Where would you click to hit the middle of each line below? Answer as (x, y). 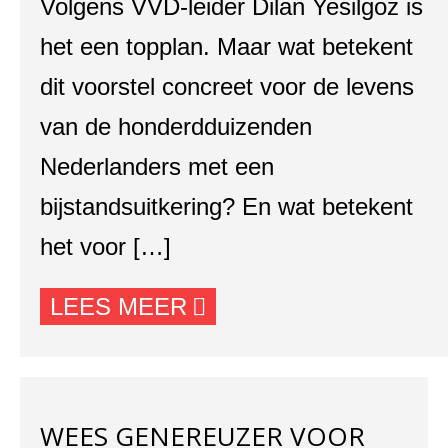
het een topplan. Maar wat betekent (226, 46)
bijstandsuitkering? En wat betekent (226, 206)
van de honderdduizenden (176, 126)
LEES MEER (118, 306)
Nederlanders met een (157, 166)
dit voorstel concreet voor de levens (227, 86)
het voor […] (105, 246)
